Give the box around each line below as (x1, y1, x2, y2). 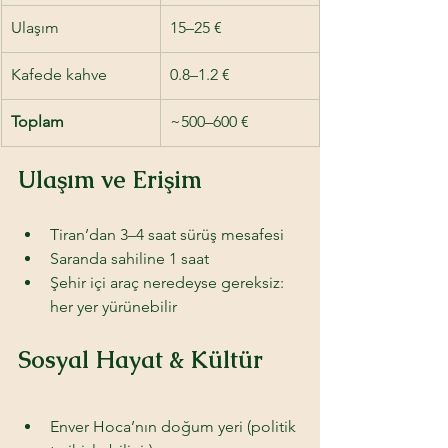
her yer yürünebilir (50, 296, 177, 316)
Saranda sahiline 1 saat (50, 248, 213, 268)
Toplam (11, 111, 64, 131)
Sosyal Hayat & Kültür (18, 343, 269, 375)
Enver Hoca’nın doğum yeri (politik (50, 416, 300, 436)
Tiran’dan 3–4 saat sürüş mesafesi (50, 224, 288, 244)
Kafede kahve (11, 64, 107, 84)
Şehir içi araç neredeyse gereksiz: (50, 272, 288, 292)
